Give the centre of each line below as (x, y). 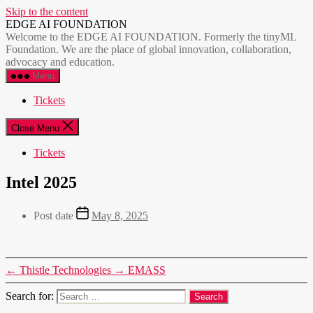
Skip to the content (47, 12)
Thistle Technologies (65, 270)
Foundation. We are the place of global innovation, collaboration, (148, 49)
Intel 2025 (41, 182)
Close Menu (35, 128)
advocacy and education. (60, 62)
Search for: (31, 296)
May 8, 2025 (120, 215)
